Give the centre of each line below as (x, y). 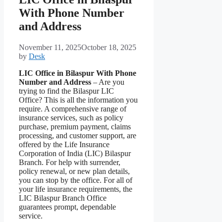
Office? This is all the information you (78, 100)
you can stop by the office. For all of (76, 180)
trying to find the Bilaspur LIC (66, 91)
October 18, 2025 (109, 48)
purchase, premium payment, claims (75, 127)
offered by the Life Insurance (64, 145)
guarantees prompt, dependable (67, 207)
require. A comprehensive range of (73, 109)
